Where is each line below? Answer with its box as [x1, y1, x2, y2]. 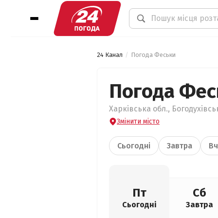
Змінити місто [117, 117, 160, 126]
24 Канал [97, 51, 123, 58]
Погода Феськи [131, 51, 176, 58]
